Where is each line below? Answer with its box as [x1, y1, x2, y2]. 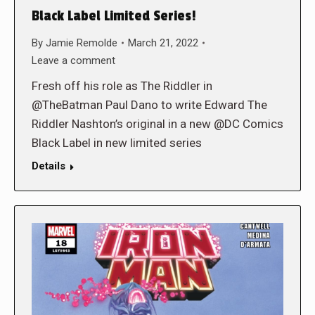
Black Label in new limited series [32, 135, 202, 150]
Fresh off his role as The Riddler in [32, 78, 212, 93]
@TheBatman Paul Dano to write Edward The [32, 97, 267, 112]
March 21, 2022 [128, 36, 198, 49]
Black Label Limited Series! [32, 7, 196, 25]
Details [32, 159, 65, 172]
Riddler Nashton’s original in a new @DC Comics [32, 116, 283, 131]
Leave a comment [32, 53, 115, 67]
